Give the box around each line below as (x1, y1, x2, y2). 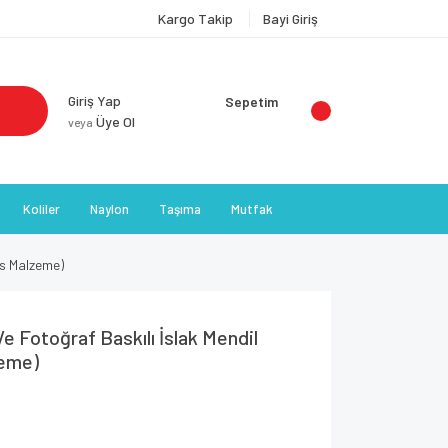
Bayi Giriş (262, 10, 318, 27)
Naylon (90, 201, 129, 217)
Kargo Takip (157, 10, 236, 27)
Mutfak (231, 201, 273, 217)
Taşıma (159, 201, 201, 217)
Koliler (23, 201, 60, 217)
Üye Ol (93, 113, 136, 130)
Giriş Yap (68, 92, 122, 109)
